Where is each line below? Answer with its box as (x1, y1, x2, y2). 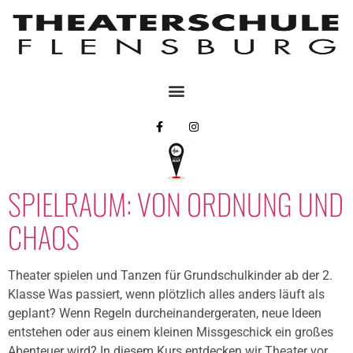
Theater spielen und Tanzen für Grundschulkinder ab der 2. (8, 268, 333, 284)
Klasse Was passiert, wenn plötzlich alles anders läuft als (8, 287, 325, 303)
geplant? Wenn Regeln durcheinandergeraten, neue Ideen (8, 306, 321, 321)
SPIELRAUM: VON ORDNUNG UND (8, 182, 344, 226)
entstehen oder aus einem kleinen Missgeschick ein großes (8, 325, 333, 340)
